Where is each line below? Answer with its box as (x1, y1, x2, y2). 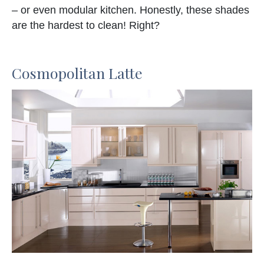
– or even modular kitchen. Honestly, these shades (12, 4, 249, 16)
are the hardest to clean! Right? (12, 19, 160, 31)
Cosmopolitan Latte (12, 62, 143, 82)
